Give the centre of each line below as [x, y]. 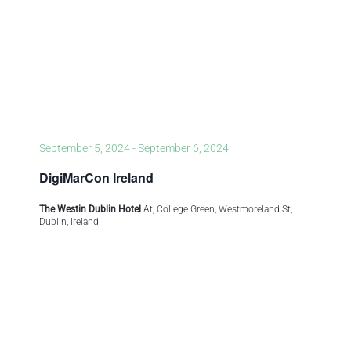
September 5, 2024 [85, 148]
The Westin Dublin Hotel [91, 209]
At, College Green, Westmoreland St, [218, 209]
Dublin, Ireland [69, 222]
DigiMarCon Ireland [96, 177]
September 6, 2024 [183, 148]
